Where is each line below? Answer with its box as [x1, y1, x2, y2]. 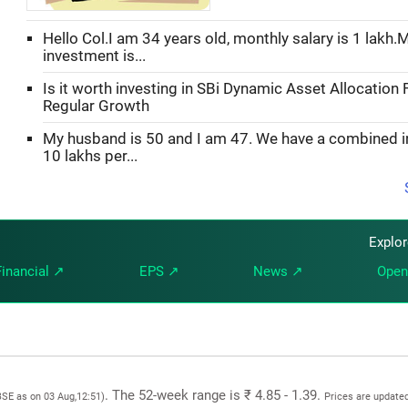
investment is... [43, 46, 146, 65]
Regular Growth [43, 97, 149, 115]
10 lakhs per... [43, 147, 138, 165]
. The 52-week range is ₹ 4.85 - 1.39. [105, 386, 324, 403]
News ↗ [252, 262, 303, 280]
